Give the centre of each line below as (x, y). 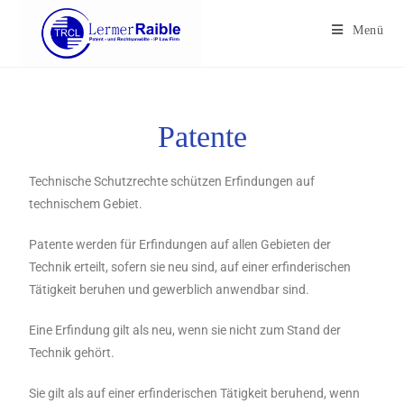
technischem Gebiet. (86, 204)
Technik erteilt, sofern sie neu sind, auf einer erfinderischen (190, 267)
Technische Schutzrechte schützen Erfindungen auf (172, 181)
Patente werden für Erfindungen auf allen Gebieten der (180, 244)
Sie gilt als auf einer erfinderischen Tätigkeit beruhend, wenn (195, 393)
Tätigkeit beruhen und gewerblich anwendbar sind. (170, 289)
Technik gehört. (72, 353)
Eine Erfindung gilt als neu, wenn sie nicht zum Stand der (185, 330)
